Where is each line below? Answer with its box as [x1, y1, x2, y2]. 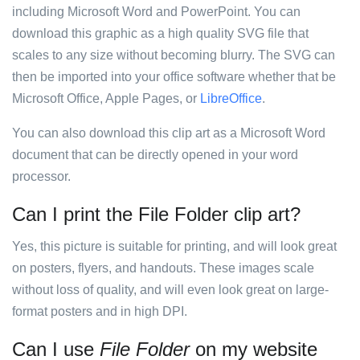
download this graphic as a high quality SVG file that [12, 27, 309, 40]
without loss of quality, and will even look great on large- [12, 283, 329, 297]
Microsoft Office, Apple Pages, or [12, 92, 200, 105]
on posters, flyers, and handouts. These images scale [12, 261, 314, 275]
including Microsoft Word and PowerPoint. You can [12, 5, 301, 18]
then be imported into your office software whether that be [12, 70, 336, 84]
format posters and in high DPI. [12, 305, 187, 318]
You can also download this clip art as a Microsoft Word [12, 126, 325, 140]
